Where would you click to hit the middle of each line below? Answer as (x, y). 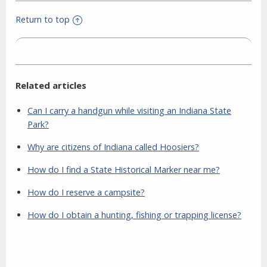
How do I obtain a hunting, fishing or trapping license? (134, 215)
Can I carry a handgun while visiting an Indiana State (129, 111)
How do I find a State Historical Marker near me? (124, 170)
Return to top (43, 20)
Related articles (51, 86)
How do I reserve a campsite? (86, 193)
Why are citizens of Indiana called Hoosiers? (113, 147)
